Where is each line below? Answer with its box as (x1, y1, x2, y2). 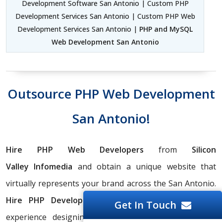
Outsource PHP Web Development (7, 85, 215, 103)
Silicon (192, 144, 217, 156)
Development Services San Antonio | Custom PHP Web (15, 11, 195, 21)
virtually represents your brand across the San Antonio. (6, 178, 216, 189)
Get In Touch (114, 198, 176, 212)
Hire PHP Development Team (6, 195, 132, 206)
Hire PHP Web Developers (6, 144, 144, 156)
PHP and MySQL (139, 24, 193, 34)
